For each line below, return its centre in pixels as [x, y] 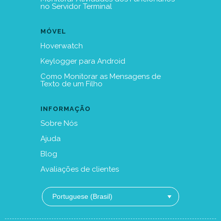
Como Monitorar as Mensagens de [101, 76]
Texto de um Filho [72, 84]
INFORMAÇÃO [66, 109]
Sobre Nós [59, 123]
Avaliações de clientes [80, 169]
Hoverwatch [62, 46]
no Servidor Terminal [76, 6]
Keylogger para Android [83, 61]
